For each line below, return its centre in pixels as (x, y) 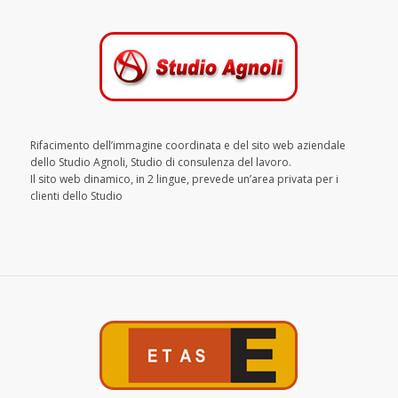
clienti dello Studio (76, 195)
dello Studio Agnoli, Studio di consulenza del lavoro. (160, 162)
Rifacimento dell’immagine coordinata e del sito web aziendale (187, 145)
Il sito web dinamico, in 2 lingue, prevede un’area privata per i (184, 179)
